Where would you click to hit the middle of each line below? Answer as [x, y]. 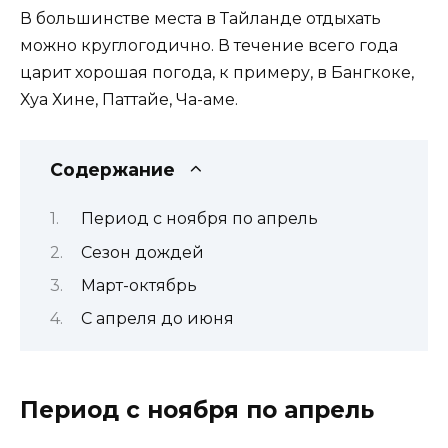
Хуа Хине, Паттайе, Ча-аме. [129, 99]
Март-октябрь [138, 285]
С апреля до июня [157, 319]
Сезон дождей [142, 252]
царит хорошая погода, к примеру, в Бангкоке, [217, 72]
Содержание [112, 169]
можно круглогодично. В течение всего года [209, 45]
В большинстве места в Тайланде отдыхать [200, 18]
